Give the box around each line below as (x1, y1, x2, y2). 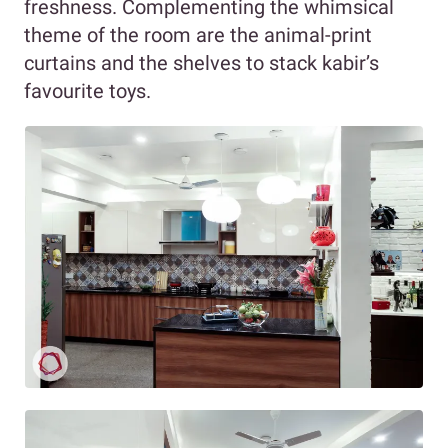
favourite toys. (24, 78, 151, 103)
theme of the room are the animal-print (24, 22, 372, 47)
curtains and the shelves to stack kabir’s (24, 50, 379, 75)
